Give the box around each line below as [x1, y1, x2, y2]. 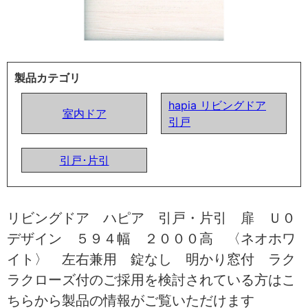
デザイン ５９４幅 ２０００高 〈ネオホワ [7, 230, 296, 247]
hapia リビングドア [168, 98, 266, 112]
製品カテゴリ [14, 70, 80, 85]
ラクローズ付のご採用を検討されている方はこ [7, 271, 296, 288]
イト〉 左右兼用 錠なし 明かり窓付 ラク [7, 250, 296, 267]
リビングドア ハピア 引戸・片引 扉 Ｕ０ [7, 209, 296, 226]
